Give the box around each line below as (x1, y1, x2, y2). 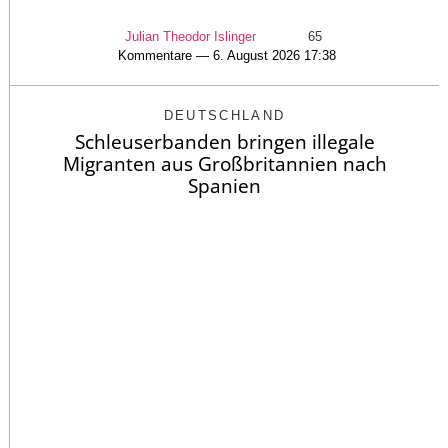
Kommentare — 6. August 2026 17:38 (118, 47, 336, 63)
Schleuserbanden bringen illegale (74, 128, 375, 155)
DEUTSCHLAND (163, 107, 286, 123)
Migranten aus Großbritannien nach (62, 150, 387, 177)
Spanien (188, 172, 261, 199)
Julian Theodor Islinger (125, 28, 256, 44)
